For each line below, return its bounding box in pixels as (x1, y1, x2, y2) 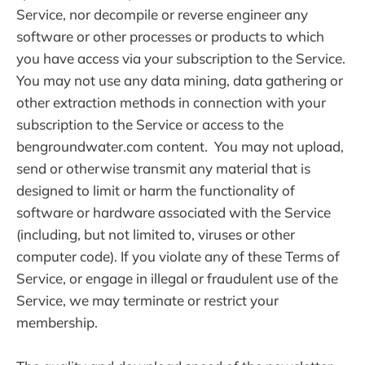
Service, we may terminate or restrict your (16, 292, 279, 310)
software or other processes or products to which (16, 28, 324, 46)
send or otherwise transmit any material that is (16, 160, 310, 178)
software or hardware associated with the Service (16, 204, 331, 222)
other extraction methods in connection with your (16, 94, 326, 112)
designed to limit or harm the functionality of (16, 182, 295, 200)
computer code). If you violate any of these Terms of (16, 248, 340, 266)
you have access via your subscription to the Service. (16, 50, 345, 68)
